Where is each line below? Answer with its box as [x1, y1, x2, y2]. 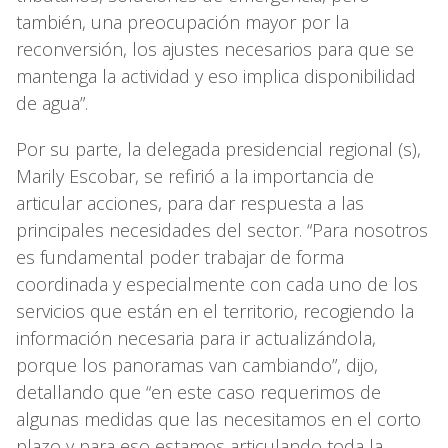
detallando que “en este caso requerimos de [16, 380, 381, 405]
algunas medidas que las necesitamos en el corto [16, 407, 421, 432]
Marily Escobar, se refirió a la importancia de [16, 164, 374, 189]
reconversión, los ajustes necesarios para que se [16, 37, 414, 62]
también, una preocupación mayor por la [16, 10, 349, 35]
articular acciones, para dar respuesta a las [16, 191, 364, 216]
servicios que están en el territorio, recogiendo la [16, 299, 414, 324]
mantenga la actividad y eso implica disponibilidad [16, 64, 416, 89]
